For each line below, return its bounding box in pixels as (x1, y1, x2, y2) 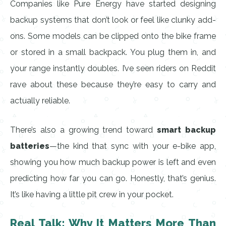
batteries (10, 141, 49, 151)
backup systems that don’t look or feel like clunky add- (10, 15, 216, 25)
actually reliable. (10, 96, 70, 105)
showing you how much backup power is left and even (10, 157, 216, 167)
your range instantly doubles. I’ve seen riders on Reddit (10, 64, 216, 73)
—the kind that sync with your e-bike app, (49, 141, 216, 151)
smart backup (157, 125, 216, 135)
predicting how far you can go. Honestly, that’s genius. (10, 174, 216, 183)
